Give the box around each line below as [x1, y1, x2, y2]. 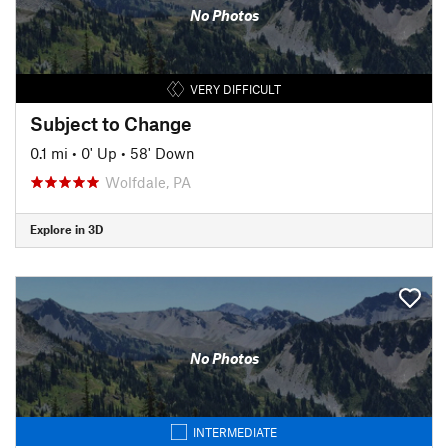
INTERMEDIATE [193, 424, 277, 439]
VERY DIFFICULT [189, 81, 281, 96]
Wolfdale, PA [105, 172, 191, 191]
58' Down [130, 143, 195, 162]
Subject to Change [30, 111, 192, 135]
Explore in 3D [30, 222, 103, 236]
